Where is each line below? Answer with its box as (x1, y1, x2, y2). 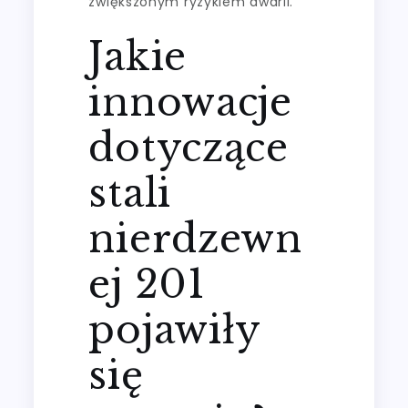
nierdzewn (88, 214, 302, 262)
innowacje (88, 77, 292, 126)
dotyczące (88, 123, 289, 171)
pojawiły (88, 305, 261, 353)
